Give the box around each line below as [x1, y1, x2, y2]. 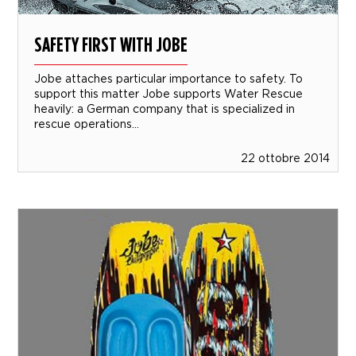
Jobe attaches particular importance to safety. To [34, 72, 304, 85]
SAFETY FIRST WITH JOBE [34, 32, 188, 57]
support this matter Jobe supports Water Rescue [34, 87, 304, 100]
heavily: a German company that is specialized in [34, 103, 296, 115]
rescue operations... [34, 118, 140, 130]
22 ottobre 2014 [240, 152, 330, 164]
